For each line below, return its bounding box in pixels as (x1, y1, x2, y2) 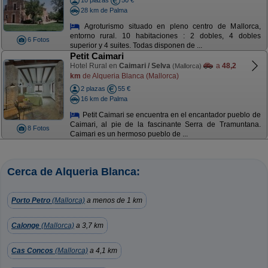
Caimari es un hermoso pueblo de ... (69, 130, 188, 139)
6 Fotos (28, 36, 50, 43)
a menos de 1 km (85, 196, 142, 205)
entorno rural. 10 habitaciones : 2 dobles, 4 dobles (69, 32, 261, 41)
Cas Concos (11, 246, 53, 255)
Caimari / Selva (118, 62, 170, 70)
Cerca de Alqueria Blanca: (7, 166, 140, 178)
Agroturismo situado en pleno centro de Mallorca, (80, 22, 261, 31)
